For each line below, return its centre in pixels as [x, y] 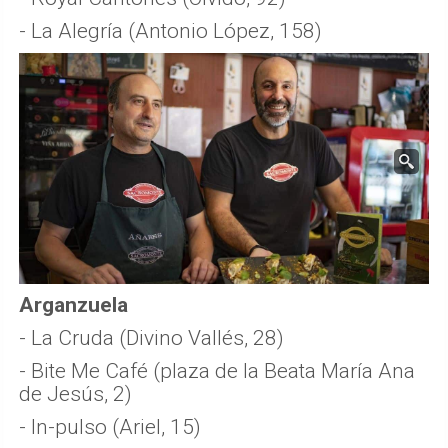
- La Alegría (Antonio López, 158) [170, 31]
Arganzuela [73, 305]
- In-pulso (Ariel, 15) [110, 427]
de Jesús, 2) [75, 394]
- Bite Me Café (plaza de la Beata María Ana [217, 371]
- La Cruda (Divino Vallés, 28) [151, 338]
